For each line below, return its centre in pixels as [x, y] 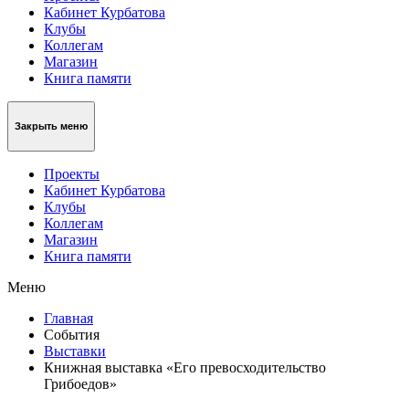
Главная [68, 318]
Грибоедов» [80, 383]
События [72, 334]
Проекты [72, 173]
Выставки [75, 351]
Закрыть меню [51, 126]
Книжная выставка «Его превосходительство [185, 367]
